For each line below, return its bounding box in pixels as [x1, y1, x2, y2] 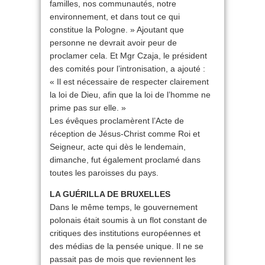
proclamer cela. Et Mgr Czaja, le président [50, 51, 207, 61]
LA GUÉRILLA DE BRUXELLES [50, 189, 170, 199]
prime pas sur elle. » [50, 103, 126, 113]
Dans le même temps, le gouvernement [50, 202, 198, 212]
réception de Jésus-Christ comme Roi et [50, 129, 200, 139]
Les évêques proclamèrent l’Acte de [50, 116, 184, 126]
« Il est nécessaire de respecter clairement [50, 77, 209, 87]
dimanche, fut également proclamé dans [50, 155, 201, 165]
